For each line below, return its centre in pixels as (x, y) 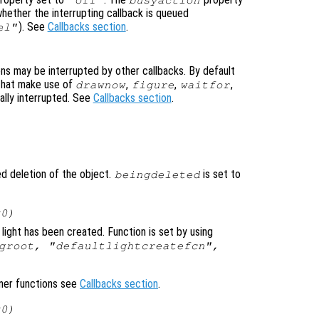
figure (153, 84)
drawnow (101, 84)
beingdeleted (157, 175)
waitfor (205, 84)
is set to (221, 174)
